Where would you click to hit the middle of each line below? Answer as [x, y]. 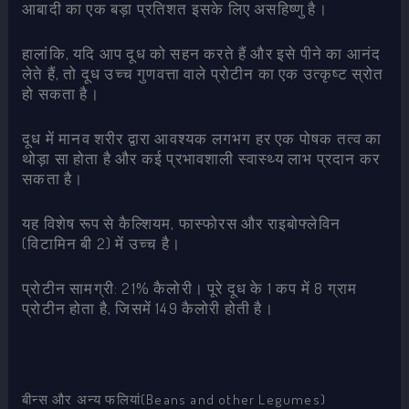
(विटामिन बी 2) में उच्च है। [101, 244]
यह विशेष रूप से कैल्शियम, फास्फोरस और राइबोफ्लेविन [181, 224]
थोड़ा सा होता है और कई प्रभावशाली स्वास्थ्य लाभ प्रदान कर [201, 158]
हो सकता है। [61, 93]
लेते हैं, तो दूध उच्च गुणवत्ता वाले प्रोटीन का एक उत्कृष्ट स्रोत [203, 73]
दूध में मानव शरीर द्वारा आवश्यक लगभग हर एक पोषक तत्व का [202, 138]
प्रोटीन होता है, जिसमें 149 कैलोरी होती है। [148, 309]
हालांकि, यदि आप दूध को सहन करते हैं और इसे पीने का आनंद [202, 53]
